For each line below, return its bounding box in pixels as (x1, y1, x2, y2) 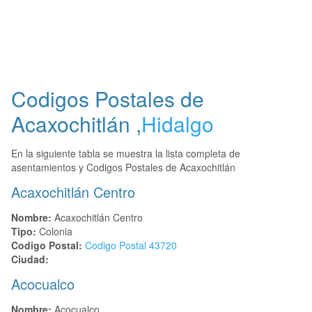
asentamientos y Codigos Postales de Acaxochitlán (11, 159, 235, 174)
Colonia (36, 224, 72, 238)
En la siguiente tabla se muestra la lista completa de (11, 146, 240, 160)
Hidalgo (141, 108, 214, 139)
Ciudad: (11, 251, 49, 266)
